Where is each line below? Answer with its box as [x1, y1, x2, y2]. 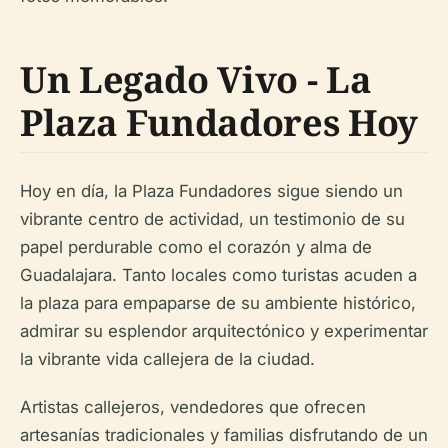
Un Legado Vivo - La [20, 55, 372, 104]
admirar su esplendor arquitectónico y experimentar [20, 321, 428, 341]
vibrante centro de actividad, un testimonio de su [20, 209, 405, 229]
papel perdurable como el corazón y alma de [20, 237, 372, 257]
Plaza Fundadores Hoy [20, 98, 418, 147]
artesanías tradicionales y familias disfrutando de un [20, 425, 428, 445]
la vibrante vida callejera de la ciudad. [20, 349, 315, 369]
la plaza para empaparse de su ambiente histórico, [20, 293, 416, 313]
